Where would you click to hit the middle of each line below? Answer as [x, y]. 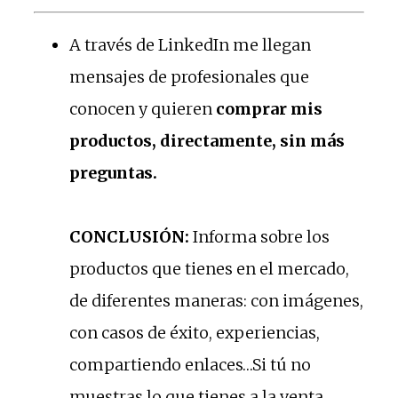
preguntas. [113, 172]
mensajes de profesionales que [189, 76]
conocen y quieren [143, 108]
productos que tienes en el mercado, [209, 268]
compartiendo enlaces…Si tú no [190, 364]
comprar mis [269, 108]
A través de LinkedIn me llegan [190, 44]
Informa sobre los [259, 236]
